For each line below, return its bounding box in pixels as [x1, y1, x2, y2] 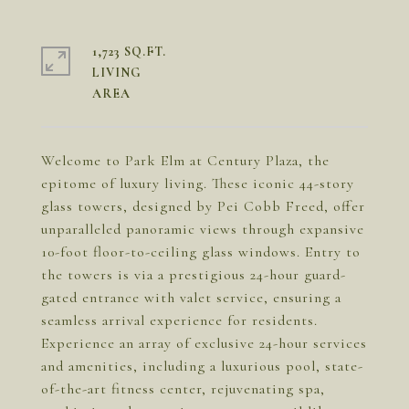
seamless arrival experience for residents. [41, 311, 318, 330]
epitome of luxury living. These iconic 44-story [41, 174, 354, 193]
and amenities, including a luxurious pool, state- [41, 357, 363, 375]
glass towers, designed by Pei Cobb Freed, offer [41, 197, 365, 215]
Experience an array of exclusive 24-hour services [41, 334, 367, 352]
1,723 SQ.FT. [92, 44, 166, 59]
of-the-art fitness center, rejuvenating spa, [41, 380, 325, 398]
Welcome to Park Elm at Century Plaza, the [41, 152, 330, 170]
